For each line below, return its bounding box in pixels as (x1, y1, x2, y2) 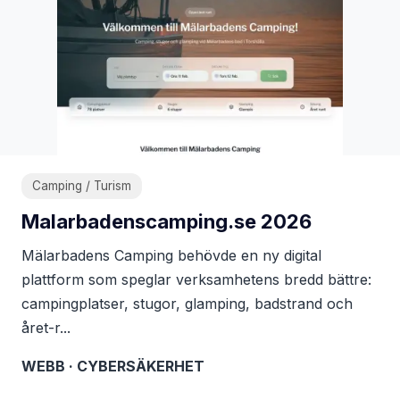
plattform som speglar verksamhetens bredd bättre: (21, 271, 371, 288)
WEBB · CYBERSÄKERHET (21, 357, 204, 375)
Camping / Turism (32, 179, 131, 193)
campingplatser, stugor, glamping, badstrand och (21, 295, 353, 312)
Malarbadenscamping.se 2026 (21, 210, 312, 233)
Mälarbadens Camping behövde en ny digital (21, 246, 321, 264)
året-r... (21, 319, 71, 337)
